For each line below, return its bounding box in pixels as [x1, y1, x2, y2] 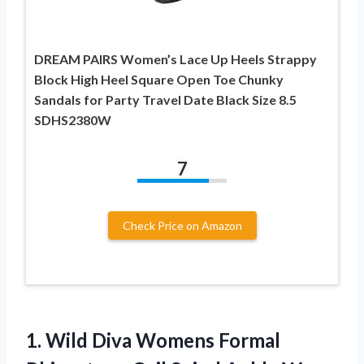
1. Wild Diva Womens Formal [26, 328, 280, 353]
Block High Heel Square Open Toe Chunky [34, 71, 284, 88]
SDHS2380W [34, 112, 111, 128]
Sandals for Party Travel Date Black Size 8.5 [34, 92, 297, 108]
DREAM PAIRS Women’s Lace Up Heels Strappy [34, 51, 317, 67]
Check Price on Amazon [122, 219, 242, 233]
